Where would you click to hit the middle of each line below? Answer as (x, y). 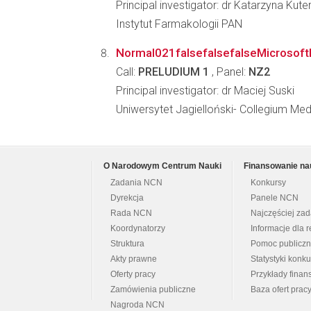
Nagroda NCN (137, 305)
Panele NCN (275, 198)
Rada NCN (131, 213)
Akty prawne (134, 259)
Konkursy (268, 183)
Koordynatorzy (138, 228)
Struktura (127, 244)
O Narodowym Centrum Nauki (162, 166)
